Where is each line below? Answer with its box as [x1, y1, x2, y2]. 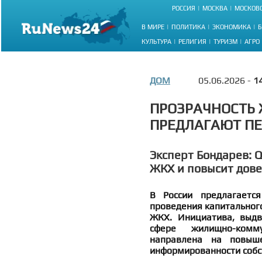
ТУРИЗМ [213, 37, 237, 45]
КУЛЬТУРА [142, 37, 171, 45]
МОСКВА [202, 5, 227, 12]
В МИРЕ [142, 23, 164, 30]
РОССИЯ [172, 5, 195, 12]
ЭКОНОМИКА [212, 23, 251, 30]
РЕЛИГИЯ [178, 37, 206, 45]
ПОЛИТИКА [171, 23, 205, 30]
